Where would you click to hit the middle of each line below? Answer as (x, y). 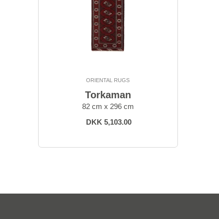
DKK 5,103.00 (109, 122)
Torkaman (108, 95)
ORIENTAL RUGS (108, 80)
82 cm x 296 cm (108, 107)
